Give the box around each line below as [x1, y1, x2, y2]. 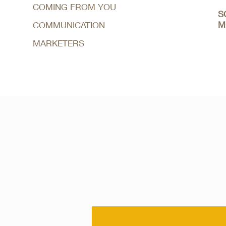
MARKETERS [32, 38, 84, 48]
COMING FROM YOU [32, 2, 116, 12]
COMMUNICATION [32, 20, 105, 30]
